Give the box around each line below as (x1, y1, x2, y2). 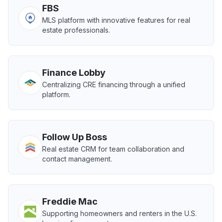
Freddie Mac (42, 196, 98, 207)
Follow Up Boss (42, 132, 107, 142)
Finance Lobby (42, 67, 106, 78)
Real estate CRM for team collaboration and (42, 145, 184, 153)
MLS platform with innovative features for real (42, 16, 190, 24)
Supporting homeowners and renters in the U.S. (42, 209, 197, 218)
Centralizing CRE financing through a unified (42, 80, 185, 89)
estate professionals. (42, 26, 110, 34)
